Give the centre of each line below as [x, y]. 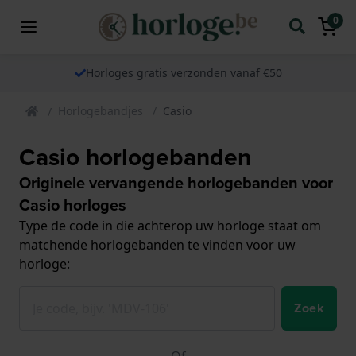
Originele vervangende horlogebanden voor [176, 182]
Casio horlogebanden [135, 157]
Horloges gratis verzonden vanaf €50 [184, 72]
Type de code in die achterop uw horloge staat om [170, 225]
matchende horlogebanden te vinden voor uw [157, 244]
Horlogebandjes [101, 110]
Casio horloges [73, 205]
